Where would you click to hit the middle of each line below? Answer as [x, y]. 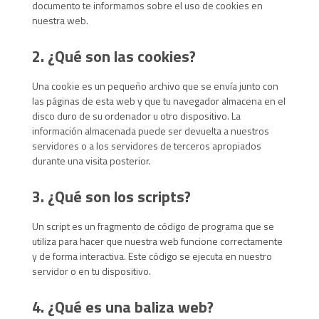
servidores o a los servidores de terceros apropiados [146, 146]
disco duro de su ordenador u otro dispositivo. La [136, 116]
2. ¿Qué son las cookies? [114, 56]
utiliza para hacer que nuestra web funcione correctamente [157, 241]
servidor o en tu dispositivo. [91, 271]
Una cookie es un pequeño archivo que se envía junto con [155, 86]
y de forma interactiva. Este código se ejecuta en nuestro [152, 256]
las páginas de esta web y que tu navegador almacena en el [158, 101]
